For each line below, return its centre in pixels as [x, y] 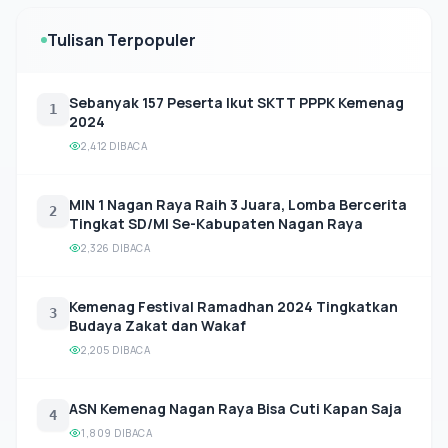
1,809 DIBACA [116, 432]
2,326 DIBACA [115, 247]
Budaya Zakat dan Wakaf [157, 325]
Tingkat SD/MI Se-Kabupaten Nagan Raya [216, 223]
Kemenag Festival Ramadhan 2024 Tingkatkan [233, 306]
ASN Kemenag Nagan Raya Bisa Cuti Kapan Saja [235, 408]
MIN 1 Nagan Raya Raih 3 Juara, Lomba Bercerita [238, 204]
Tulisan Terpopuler [121, 39]
